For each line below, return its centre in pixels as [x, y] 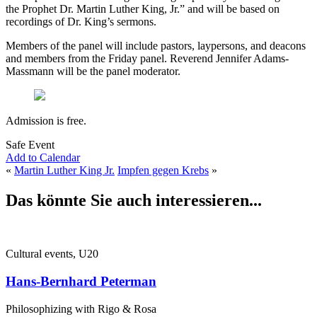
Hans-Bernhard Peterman [81, 282]
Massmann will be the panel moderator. [93, 71]
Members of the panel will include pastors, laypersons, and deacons [156, 45]
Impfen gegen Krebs [163, 170]
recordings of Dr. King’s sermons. [81, 21]
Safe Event [30, 144]
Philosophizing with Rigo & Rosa [81, 309]
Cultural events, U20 [52, 254]
